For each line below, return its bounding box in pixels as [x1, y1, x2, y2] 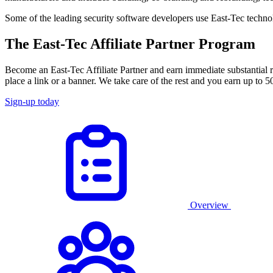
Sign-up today [5, 96, 59, 107]
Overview [190, 199, 229, 210]
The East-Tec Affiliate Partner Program [5, 35, 255, 52]
